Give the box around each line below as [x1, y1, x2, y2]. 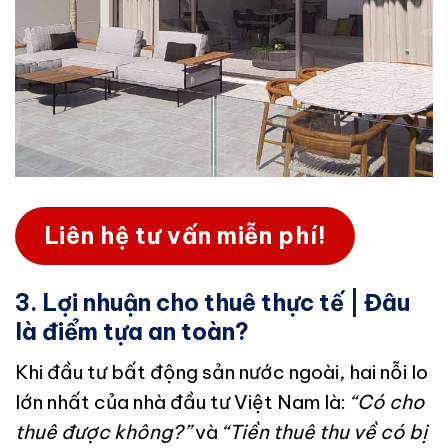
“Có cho [350, 390, 424, 415]
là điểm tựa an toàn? [15, 316, 249, 346]
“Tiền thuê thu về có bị [222, 420, 427, 445]
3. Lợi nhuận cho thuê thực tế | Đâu [15, 287, 410, 317]
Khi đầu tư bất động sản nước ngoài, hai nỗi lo [15, 360, 428, 385]
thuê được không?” [15, 420, 191, 445]
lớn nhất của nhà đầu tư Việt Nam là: [15, 390, 350, 415]
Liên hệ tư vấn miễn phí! [43, 221, 327, 251]
